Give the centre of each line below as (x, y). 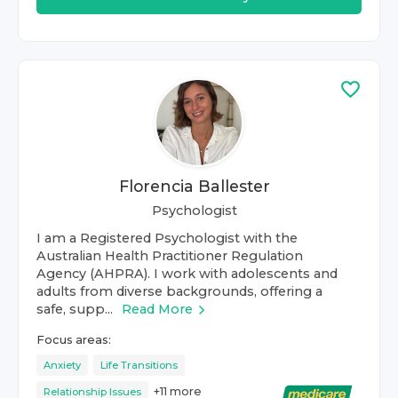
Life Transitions (139, 365)
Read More (157, 309)
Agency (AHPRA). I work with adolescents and (187, 274)
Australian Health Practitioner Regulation (170, 256)
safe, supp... (75, 309)
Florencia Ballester (195, 186)
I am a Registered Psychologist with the (167, 238)
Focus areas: (74, 340)
